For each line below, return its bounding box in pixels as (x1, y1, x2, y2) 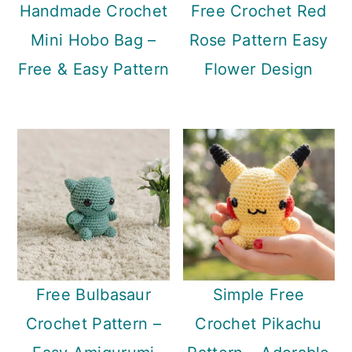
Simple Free (212, 285, 305, 305)
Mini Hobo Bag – (31, 31, 156, 50)
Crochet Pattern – (25, 314, 161, 334)
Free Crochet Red (190, 2, 327, 21)
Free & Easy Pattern (17, 60, 170, 79)
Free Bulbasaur (35, 285, 152, 305)
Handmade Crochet (19, 2, 168, 21)
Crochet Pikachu (195, 314, 322, 334)
